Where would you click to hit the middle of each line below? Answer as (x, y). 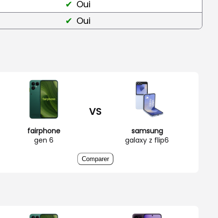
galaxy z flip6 (147, 140)
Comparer (95, 159)
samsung (147, 131)
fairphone (44, 131)
